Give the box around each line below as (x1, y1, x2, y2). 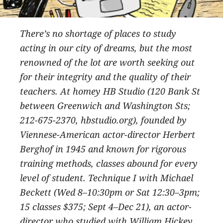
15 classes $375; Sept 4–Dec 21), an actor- (20, 200, 192, 213)
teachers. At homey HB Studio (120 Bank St (20, 85, 200, 97)
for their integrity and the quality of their (20, 70, 191, 83)
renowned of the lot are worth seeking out (20, 56, 195, 68)
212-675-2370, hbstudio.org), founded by (20, 113, 187, 126)
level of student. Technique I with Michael (20, 171, 193, 184)
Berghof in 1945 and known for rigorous (20, 142, 186, 155)
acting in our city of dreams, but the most (20, 41, 192, 54)
